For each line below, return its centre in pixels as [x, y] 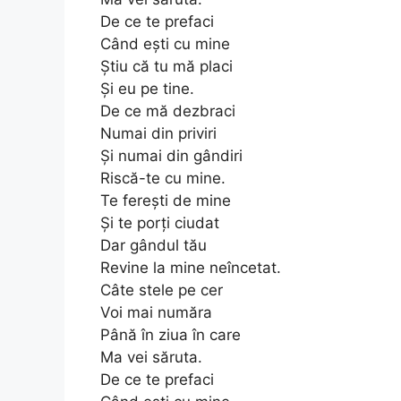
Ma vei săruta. [151, 357]
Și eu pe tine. [147, 88]
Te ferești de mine [166, 200]
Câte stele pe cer [162, 290]
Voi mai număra [156, 312]
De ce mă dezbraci [168, 111]
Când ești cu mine [165, 43]
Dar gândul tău [154, 245]
